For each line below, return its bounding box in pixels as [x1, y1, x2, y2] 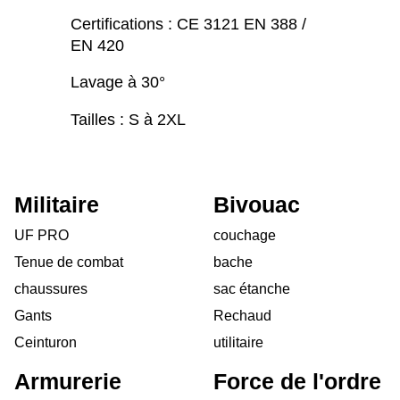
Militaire [14, 192, 99, 217]
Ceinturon [14, 334, 77, 350]
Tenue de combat [14, 254, 123, 270]
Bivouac [213, 192, 300, 217]
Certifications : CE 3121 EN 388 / [71, 14, 306, 33]
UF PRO [14, 227, 69, 243]
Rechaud [213, 307, 271, 323]
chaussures [14, 280, 87, 296]
